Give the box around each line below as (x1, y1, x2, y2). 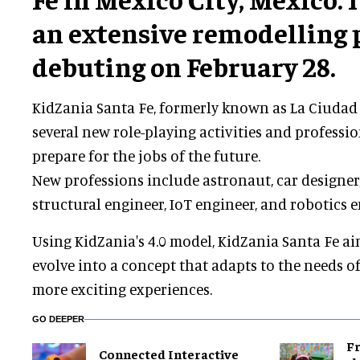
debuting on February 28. (32, 49, 336, 84)
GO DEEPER (32, 314, 84, 325)
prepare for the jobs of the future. (32, 146, 260, 166)
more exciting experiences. (32, 280, 212, 299)
